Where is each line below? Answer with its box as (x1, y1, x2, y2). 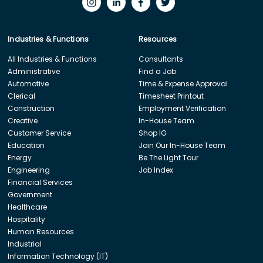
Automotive (8, 78, 49, 89)
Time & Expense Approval (138, 78, 228, 89)
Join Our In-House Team (138, 140, 225, 150)
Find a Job (138, 66, 176, 76)
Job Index (138, 164, 173, 175)
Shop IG (138, 127, 167, 138)
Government (8, 189, 53, 200)
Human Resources (8, 226, 75, 237)
